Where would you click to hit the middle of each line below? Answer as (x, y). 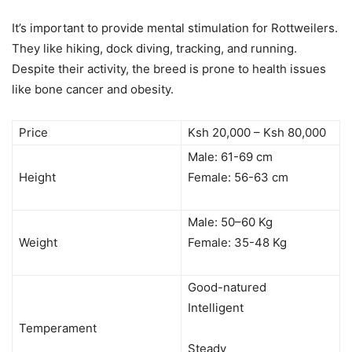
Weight (38, 243)
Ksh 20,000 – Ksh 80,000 (257, 133)
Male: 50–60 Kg (230, 222)
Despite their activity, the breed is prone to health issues (169, 69)
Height (37, 178)
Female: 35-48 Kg (237, 243)
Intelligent (216, 308)
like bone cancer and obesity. (93, 90)
